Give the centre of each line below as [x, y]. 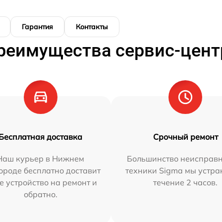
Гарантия [37, 27]
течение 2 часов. [186, 183]
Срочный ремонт [185, 137]
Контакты [92, 27]
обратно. [40, 194]
